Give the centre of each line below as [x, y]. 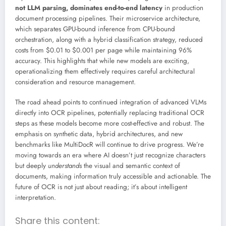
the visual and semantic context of [131, 165]
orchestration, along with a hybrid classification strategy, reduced [109, 39]
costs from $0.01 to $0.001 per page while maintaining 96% [103, 50]
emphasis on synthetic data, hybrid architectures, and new [99, 134]
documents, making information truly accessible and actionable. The [113, 176]
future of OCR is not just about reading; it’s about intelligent [101, 187]
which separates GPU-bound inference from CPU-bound [95, 29]
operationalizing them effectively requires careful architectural [105, 71]
